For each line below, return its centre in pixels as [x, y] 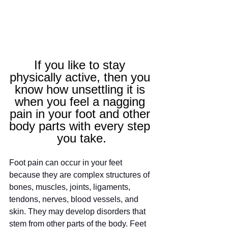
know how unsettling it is [81, 90]
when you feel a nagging [81, 102]
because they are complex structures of [80, 175]
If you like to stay [81, 65]
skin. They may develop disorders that [78, 212]
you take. [81, 138]
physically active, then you [81, 77]
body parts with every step [81, 126]
